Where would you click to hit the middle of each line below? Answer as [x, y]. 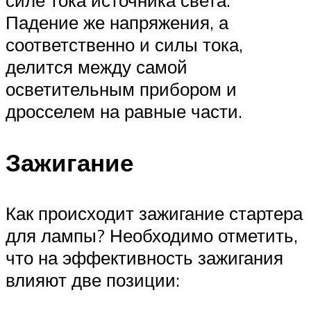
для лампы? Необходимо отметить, [152, 235]
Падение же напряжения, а [117, 23]
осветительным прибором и [121, 89]
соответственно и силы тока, [124, 45]
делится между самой [96, 67]
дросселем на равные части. [124, 111]
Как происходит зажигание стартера [154, 213]
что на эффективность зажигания [144, 257]
